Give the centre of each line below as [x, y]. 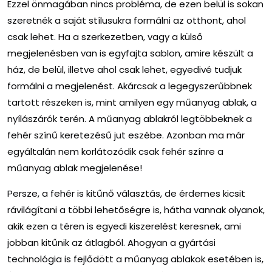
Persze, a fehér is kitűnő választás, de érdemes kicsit [126, 194]
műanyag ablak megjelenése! [75, 168]
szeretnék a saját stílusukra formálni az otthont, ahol [127, 21]
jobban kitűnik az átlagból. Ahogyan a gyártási [111, 243]
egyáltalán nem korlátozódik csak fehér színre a [115, 152]
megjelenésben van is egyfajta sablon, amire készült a [130, 53]
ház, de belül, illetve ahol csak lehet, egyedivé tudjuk [124, 70]
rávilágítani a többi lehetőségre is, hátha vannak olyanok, [136, 210]
